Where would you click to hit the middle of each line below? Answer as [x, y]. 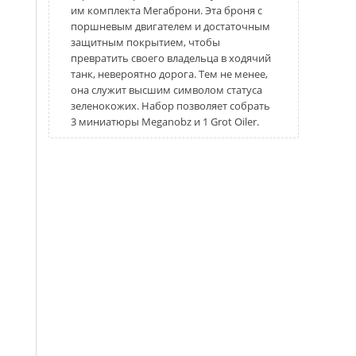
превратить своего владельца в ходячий [171, 58]
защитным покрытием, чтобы [145, 42]
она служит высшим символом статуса [166, 90]
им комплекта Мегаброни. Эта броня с [166, 10]
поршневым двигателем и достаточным [170, 26]
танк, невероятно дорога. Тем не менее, [169, 74]
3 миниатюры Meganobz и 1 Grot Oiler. [165, 122]
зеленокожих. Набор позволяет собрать [170, 106]
